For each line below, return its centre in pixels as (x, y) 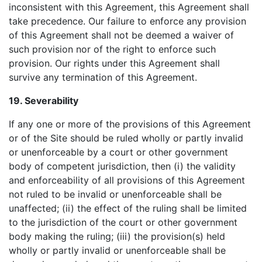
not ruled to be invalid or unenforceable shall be (115, 194)
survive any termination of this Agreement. (103, 77)
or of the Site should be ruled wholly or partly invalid (126, 138)
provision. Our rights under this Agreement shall (114, 63)
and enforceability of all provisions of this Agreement (127, 180)
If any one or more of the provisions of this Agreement (130, 124)
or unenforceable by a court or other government (118, 152)
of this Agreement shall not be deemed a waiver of (121, 35)
